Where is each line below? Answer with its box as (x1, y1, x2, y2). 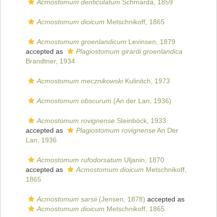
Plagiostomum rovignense (76, 126, 155, 135)
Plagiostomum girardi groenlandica (76, 47, 183, 56)
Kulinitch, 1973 (123, 77, 170, 85)
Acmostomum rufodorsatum (37, 156, 122, 164)
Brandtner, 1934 (26, 57, 75, 65)
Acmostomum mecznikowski (37, 77, 123, 85)
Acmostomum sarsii (37, 195, 97, 203)
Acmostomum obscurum (37, 97, 111, 105)
